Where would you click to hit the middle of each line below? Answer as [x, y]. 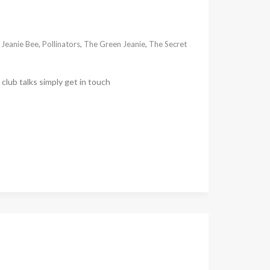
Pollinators [61, 44]
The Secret [168, 44]
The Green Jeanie [114, 44]
